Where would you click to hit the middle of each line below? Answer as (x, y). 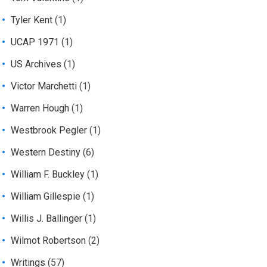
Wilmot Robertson (49, 241)
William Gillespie (46, 197)
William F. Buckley (48, 175)
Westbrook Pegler (49, 131)
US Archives (36, 64)
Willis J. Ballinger (47, 219)
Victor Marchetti (44, 86)
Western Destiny (46, 153)
